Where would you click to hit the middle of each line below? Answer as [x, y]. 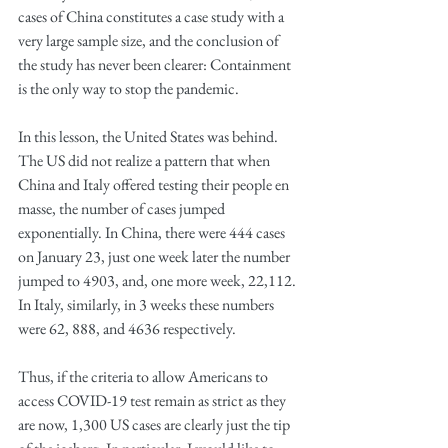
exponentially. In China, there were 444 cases [153, 232]
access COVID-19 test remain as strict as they [153, 400]
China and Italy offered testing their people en [155, 184]
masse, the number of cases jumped [123, 208]
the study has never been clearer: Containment [156, 64]
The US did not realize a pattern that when [145, 160]
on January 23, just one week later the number [155, 256]
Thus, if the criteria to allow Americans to [144, 376]
